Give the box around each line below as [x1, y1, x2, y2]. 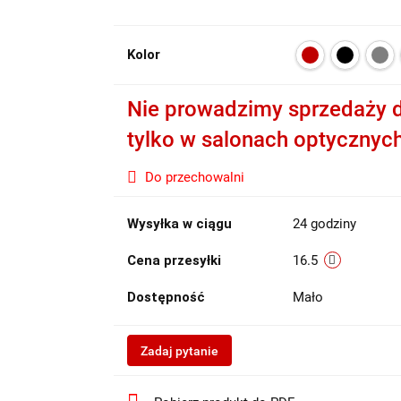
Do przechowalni [144, 169, 244, 185]
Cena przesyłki [126, 252, 221, 269]
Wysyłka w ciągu [126, 216, 232, 232]
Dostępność [126, 289, 205, 305]
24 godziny [292, 216, 356, 232]
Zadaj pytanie [140, 344, 218, 358]
